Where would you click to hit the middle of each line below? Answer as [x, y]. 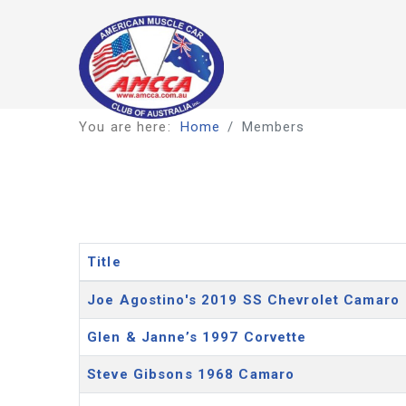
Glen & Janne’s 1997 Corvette [197, 337]
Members [273, 127]
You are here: [130, 127]
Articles [105, 291]
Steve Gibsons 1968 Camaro [191, 374]
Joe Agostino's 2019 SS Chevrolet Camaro [243, 300]
